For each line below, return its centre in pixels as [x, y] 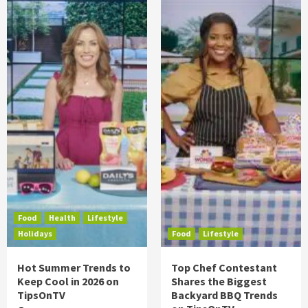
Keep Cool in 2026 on [68, 281]
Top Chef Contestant [224, 267]
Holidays [35, 233]
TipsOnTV [41, 295]
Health [62, 218]
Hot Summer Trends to [74, 267]
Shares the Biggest [219, 281]
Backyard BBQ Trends [224, 295]
